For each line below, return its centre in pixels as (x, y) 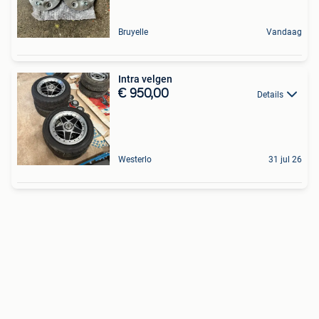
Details (270, 94)
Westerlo (135, 159)
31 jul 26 (285, 159)
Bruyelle (133, 32)
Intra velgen (145, 79)
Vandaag (284, 32)
